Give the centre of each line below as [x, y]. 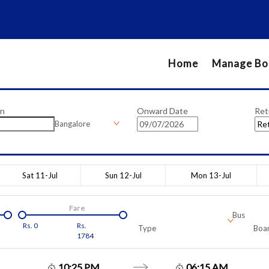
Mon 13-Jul [211, 175]
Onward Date [162, 110]
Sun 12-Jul [123, 175]
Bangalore [72, 123]
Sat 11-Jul [40, 175]
